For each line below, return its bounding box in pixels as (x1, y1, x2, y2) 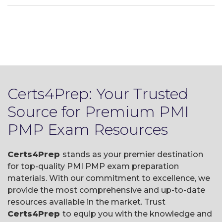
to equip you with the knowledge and (62, 209, 212, 219)
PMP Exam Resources (7, 120, 168, 139)
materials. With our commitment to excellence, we (7, 173, 210, 183)
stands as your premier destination (62, 150, 203, 159)
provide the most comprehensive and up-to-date (7, 185, 205, 195)
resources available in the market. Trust (7, 197, 166, 207)
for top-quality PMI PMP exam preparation (7, 162, 179, 171)
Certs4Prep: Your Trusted (7, 85, 188, 103)
